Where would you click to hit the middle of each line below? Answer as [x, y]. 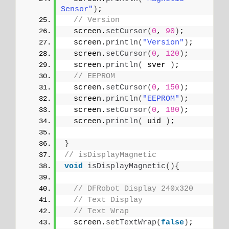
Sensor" [77, 10]
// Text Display [108, 200]
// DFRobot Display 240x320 [133, 189]
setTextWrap [131, 223]
